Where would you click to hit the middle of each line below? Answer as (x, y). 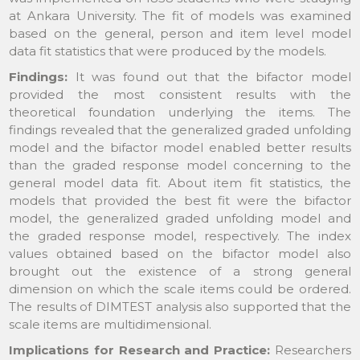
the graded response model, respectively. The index (180, 235)
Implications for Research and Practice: (140, 350)
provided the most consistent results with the (180, 94)
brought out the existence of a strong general (180, 271)
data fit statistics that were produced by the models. (168, 51)
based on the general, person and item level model (180, 33)
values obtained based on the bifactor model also (180, 253)
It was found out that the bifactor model (209, 76)
